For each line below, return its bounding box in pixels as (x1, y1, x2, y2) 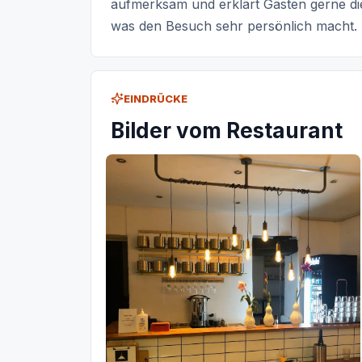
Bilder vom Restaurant (111, 118, 343, 144)
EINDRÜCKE (124, 92, 187, 106)
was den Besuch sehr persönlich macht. (111, 18, 357, 35)
